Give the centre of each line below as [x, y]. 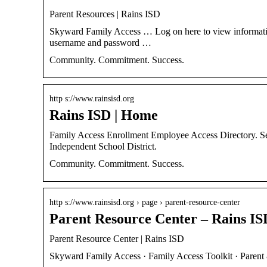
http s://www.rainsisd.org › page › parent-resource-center [145, 202]
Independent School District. [103, 146]
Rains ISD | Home [104, 115]
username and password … [100, 42]
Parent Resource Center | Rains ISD [117, 238]
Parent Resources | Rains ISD [105, 14]
